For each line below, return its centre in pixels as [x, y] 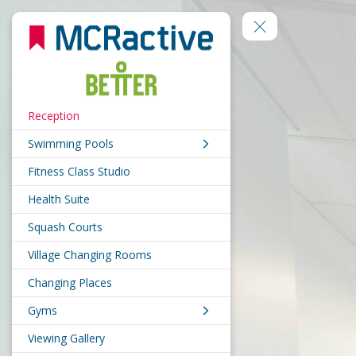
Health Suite [59, 199]
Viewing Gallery [66, 339]
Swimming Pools [71, 144]
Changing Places [70, 283]
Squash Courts [65, 227]
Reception [54, 116]
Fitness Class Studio [79, 172]
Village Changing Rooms [90, 255]
